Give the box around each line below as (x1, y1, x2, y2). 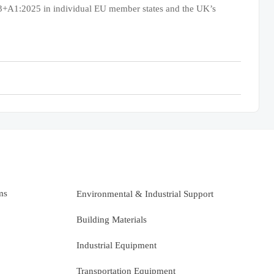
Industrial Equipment (76, 240, 157, 250)
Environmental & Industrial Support (76, 189, 213, 199)
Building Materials (76, 215, 147, 225)
